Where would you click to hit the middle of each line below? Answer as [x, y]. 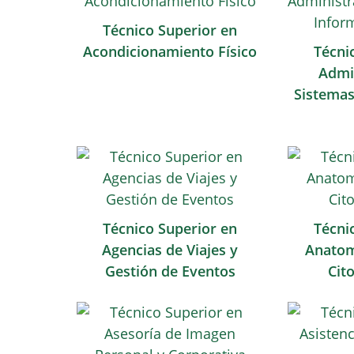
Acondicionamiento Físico [170, 51]
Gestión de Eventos [170, 271]
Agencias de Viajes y [170, 250]
